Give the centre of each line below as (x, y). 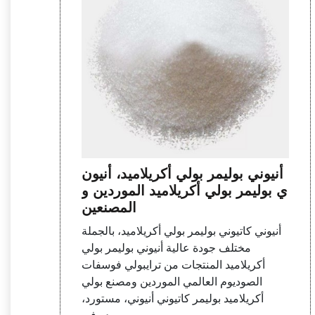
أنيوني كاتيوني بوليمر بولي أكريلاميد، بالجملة (182, 231)
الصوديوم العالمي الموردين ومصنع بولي (172, 282)
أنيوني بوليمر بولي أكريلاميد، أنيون (183, 174)
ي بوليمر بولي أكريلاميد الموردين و (185, 191)
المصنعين (109, 208)
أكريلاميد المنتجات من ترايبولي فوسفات (174, 265)
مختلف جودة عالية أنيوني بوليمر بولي (167, 248)
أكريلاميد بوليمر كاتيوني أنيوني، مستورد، (173, 299)
